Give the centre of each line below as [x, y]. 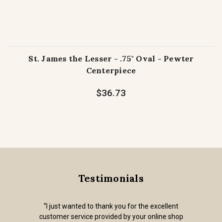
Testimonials [111, 178]
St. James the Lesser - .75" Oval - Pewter [111, 59]
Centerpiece [111, 71]
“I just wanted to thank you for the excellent [111, 206]
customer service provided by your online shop [111, 217]
